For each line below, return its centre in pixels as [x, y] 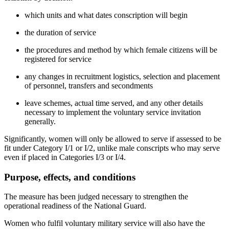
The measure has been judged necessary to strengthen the [96, 197]
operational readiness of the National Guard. [75, 206]
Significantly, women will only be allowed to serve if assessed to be [113, 139]
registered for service [58, 59]
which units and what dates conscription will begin [106, 15]
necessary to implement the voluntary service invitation [113, 112]
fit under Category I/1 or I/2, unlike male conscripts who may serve [112, 148]
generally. [40, 121]
